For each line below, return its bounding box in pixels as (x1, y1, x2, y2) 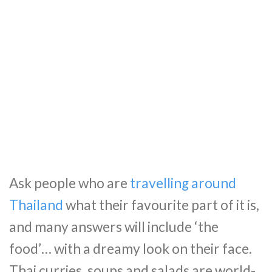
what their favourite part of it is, (63, 196, 259, 213)
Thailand (9, 196, 63, 213)
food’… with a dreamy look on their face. (9, 240, 252, 257)
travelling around (130, 174, 236, 191)
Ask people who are (9, 174, 130, 191)
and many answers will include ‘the (9, 218, 219, 235)
